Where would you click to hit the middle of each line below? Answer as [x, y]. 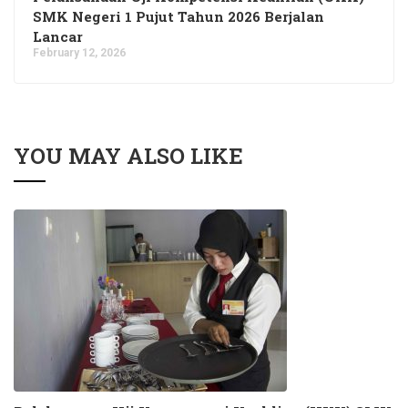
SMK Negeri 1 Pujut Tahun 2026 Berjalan [178, 16]
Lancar [58, 36]
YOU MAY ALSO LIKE [128, 156]
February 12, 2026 [79, 53]
